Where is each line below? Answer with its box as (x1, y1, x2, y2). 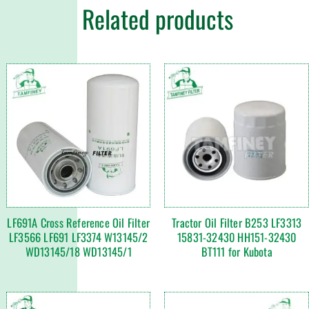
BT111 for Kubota (201, 243, 272, 261)
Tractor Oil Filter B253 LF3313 (172, 214, 302, 232)
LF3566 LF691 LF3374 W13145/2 (8, 228, 148, 246)
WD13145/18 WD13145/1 (25, 243, 132, 261)
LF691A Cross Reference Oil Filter (7, 214, 150, 232)
